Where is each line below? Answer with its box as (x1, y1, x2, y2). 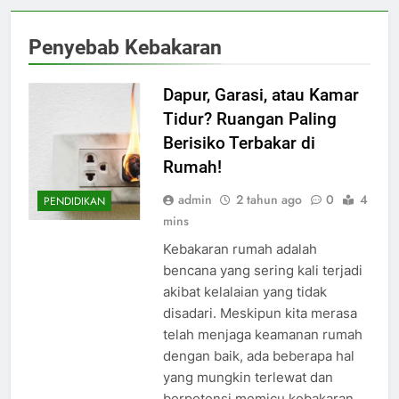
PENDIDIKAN (44, 192, 105, 209)
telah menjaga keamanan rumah (162, 326, 362, 344)
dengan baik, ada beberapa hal (162, 347, 354, 365)
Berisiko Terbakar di (162, 133, 315, 154)
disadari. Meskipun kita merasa (162, 305, 357, 322)
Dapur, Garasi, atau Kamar (162, 85, 359, 106)
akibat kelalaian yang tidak (162, 283, 327, 301)
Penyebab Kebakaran (28, 35, 222, 61)
